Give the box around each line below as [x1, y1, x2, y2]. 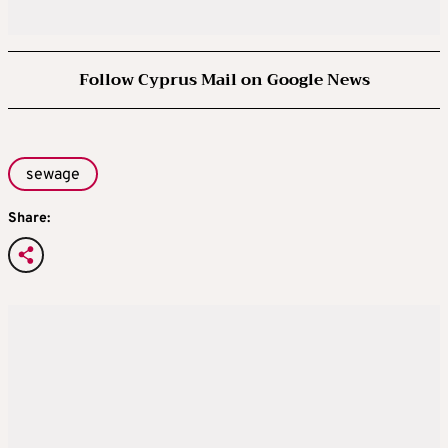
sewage [26, 165, 80, 186]
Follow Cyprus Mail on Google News [78, 66, 370, 95]
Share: [8, 209, 50, 227]
